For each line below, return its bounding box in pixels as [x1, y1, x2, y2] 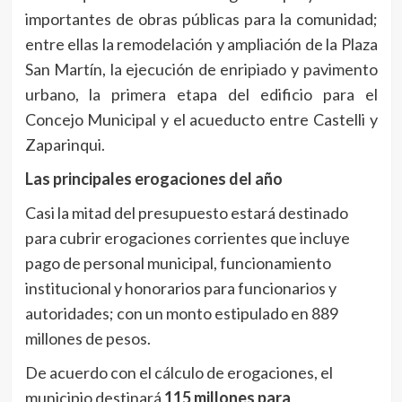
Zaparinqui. [24, 135, 105, 155]
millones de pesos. [24, 328, 151, 349]
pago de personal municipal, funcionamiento [24, 253, 331, 274]
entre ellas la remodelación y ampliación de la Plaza [24, 34, 378, 55]
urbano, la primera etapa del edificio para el [24, 84, 378, 105]
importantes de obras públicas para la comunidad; [24, 9, 378, 30]
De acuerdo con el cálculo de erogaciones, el [24, 363, 333, 383]
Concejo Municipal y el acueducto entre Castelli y [24, 109, 378, 130]
